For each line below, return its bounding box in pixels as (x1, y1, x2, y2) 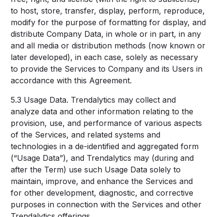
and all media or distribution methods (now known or (11, 41, 206, 50)
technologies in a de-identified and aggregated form (11, 141, 199, 151)
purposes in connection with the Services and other (11, 200, 202, 209)
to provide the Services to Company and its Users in (11, 64, 203, 74)
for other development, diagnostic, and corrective (11, 188, 194, 198)
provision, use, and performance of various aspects (11, 118, 202, 128)
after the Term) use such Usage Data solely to (11, 165, 181, 174)
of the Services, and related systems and (11, 130, 161, 139)
